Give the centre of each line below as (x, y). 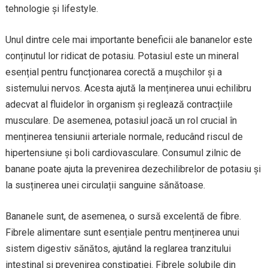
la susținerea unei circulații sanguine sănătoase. (105, 185)
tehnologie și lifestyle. (51, 9)
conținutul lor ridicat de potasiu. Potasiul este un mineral (122, 56)
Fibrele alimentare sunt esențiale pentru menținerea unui (122, 233)
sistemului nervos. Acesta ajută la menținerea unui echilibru (128, 89)
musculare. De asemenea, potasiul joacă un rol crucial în (121, 121)
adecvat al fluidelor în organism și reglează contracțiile (119, 105)
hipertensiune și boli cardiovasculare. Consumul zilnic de (123, 153)
